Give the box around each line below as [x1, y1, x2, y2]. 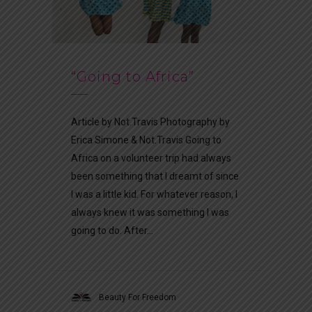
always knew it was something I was [71, 207, 229, 219]
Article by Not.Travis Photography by [71, 116, 230, 128]
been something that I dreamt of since [71, 171, 239, 182]
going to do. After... [71, 225, 153, 237]
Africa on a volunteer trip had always [71, 153, 231, 164]
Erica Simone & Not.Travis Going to [71, 134, 221, 146]
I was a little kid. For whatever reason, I [71, 189, 237, 201]
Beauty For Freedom [99, 292, 176, 303]
